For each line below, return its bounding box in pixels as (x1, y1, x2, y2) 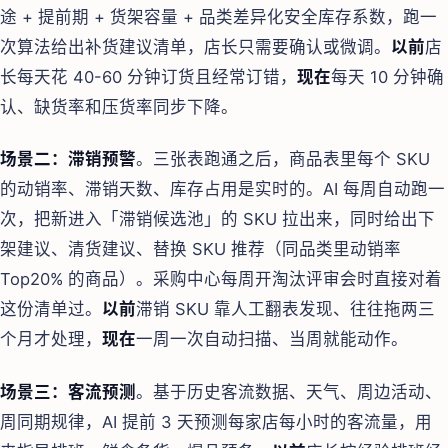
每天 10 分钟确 (331, 67, 444, 87)
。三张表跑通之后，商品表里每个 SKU (136, 149, 430, 170)
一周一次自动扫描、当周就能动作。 (136, 329, 408, 350)
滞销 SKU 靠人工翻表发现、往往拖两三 (136, 299, 435, 320)
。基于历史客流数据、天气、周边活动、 (136, 381, 442, 402)
